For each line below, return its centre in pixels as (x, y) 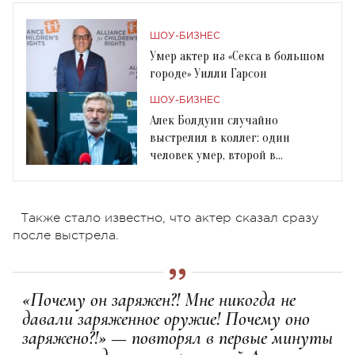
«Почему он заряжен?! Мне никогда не (159, 300)
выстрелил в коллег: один (220, 137)
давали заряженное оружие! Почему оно (166, 319)
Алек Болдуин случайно (214, 120)
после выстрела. (68, 235)
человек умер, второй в (213, 155)
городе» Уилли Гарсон (208, 73)
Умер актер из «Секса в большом (237, 56)
